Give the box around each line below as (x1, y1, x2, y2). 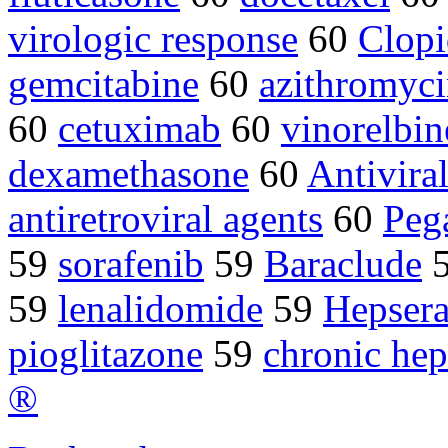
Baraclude (264, 242, 422, 286)
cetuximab (58, 107, 221, 151)
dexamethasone (8, 152, 249, 196)
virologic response (8, 17, 298, 61)
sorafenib (58, 242, 204, 286)
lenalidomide (58, 287, 263, 331)
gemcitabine (8, 62, 199, 106)
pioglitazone (8, 332, 203, 376)
